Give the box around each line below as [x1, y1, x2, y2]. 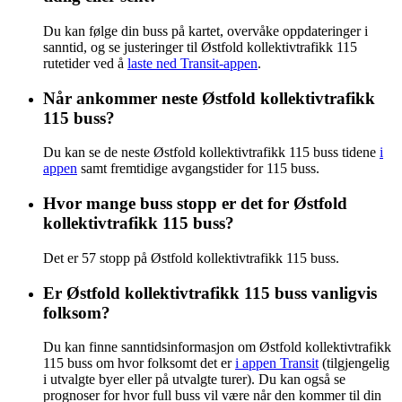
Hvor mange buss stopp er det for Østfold [43, 194, 347, 214]
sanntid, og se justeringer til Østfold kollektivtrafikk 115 [43, 39, 357, 55]
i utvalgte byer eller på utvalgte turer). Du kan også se [43, 371, 345, 388]
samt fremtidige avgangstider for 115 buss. [77, 161, 319, 177]
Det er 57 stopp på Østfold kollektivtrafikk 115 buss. [43, 249, 339, 266]
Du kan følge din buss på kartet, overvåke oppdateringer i [43, 22, 368, 39]
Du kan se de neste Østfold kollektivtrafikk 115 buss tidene [43, 144, 380, 161]
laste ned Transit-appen [127, 55, 258, 71]
